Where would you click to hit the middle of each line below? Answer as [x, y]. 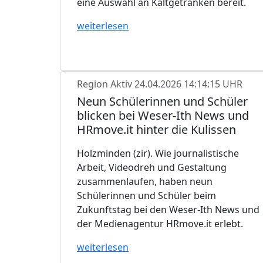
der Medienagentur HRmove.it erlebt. [160, 223]
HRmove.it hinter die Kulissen [156, 129]
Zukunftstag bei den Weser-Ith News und [168, 209]
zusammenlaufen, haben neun [145, 181]
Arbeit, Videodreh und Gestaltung [152, 167]
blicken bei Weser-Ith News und [163, 115]
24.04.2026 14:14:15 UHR [188, 84]
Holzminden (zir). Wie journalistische [158, 153]
